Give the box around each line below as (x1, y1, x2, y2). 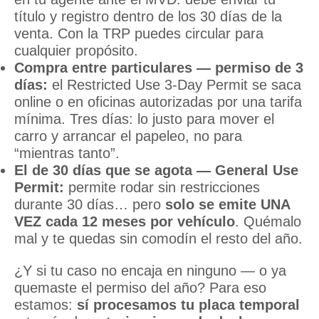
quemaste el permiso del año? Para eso (14, 280, 266, 296)
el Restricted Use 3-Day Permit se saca (48, 76, 301, 93)
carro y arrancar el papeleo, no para (14, 127, 242, 144)
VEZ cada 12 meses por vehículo (14, 213, 235, 229)
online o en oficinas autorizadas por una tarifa (14, 93, 302, 110)
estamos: (14, 297, 77, 313)
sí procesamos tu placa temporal (77, 297, 300, 313)
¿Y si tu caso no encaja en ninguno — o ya (14, 263, 286, 279)
